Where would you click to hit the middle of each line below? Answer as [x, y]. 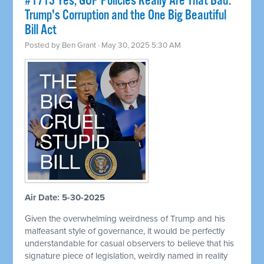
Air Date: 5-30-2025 [65, 198]
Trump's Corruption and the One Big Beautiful [126, 16]
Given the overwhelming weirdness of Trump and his [125, 219]
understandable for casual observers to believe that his [130, 244]
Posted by [44, 46]
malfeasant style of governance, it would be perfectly [125, 231]
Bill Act [41, 31]
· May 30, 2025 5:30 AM [139, 46]
